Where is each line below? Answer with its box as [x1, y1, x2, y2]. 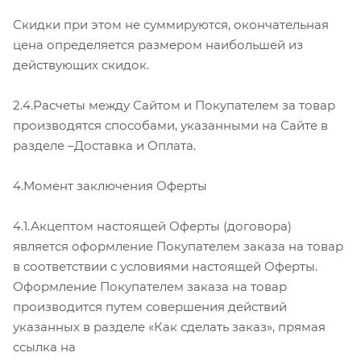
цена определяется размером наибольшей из [13, 36, 303, 52]
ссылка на [13, 338, 76, 355]
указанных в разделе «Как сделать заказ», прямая [13, 318, 326, 334]
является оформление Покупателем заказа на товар [13, 238, 343, 254]
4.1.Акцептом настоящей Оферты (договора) [13, 218, 292, 234]
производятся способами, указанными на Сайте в [13, 117, 328, 133]
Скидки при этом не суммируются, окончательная [13, 16, 329, 32]
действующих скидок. [13, 56, 149, 73]
